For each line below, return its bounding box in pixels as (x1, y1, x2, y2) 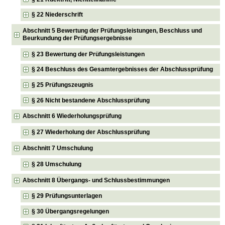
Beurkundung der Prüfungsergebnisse (23, 34, 133, 42)
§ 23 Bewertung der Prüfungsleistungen (32, 50, 145, 58)
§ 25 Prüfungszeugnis (32, 81, 94, 88)
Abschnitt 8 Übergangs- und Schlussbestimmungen (23, 176, 170, 184)
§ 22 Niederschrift (32, 11, 83, 19)
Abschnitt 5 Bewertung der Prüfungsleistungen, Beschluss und (23, 27, 202, 34)
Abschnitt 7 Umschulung (23, 144, 93, 152)
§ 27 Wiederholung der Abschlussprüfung (32, 129, 150, 136)
